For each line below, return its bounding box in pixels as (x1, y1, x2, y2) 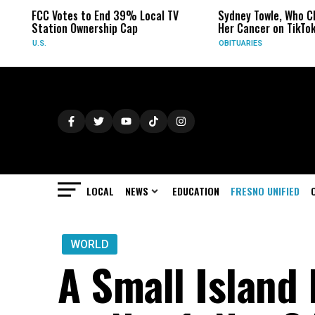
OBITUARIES (212, 39, 256, 48)
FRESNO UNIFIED (231, 184, 300, 198)
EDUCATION (172, 184, 219, 198)
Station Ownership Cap (25, 20, 132, 37)
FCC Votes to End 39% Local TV (25, 7, 173, 24)
